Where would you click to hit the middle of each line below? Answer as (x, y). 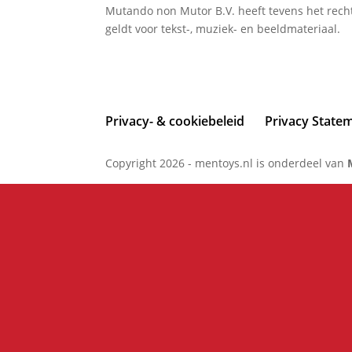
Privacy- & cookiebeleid (175, 121)
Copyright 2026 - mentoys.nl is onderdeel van (227, 163)
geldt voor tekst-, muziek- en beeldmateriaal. (223, 28)
